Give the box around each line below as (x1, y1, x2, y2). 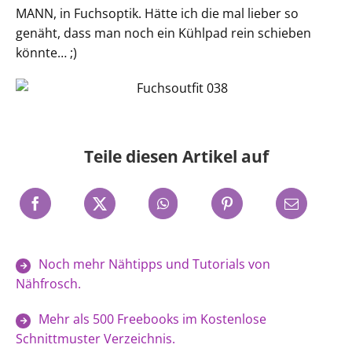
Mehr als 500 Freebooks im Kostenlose (38, 310, 266, 328)
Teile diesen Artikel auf (83, 145, 269, 167)
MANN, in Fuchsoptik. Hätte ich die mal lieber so (16, 5, 299, 22)
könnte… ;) (16, 44, 77, 61)
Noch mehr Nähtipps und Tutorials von (38, 255, 270, 273)
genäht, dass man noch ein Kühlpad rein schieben (16, 24, 311, 42)
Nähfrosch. (16, 275, 81, 292)
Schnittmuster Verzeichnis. (16, 330, 175, 347)
